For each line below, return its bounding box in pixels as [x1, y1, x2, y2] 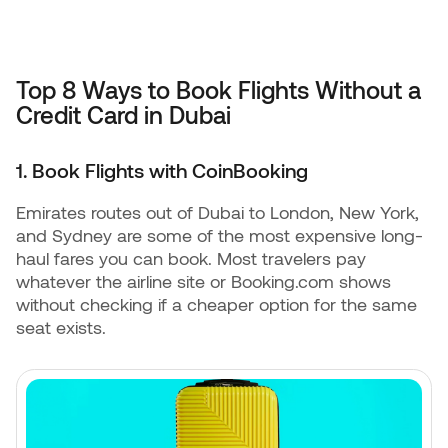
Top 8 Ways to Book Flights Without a [16, 75, 421, 104]
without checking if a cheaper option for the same [16, 293, 417, 315]
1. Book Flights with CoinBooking [16, 158, 308, 182]
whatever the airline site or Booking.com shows [16, 270, 391, 292]
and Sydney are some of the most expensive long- [16, 224, 423, 246]
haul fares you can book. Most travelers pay [16, 247, 366, 269]
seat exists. [16, 316, 106, 338]
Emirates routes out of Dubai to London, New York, [16, 201, 419, 223]
